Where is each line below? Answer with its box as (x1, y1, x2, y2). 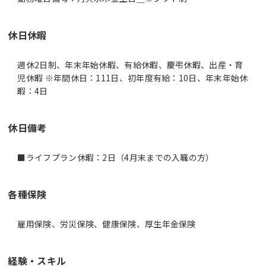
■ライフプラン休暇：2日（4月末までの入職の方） (17, 151, 214, 163)
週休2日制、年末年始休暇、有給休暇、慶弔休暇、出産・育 (17, 58, 243, 71)
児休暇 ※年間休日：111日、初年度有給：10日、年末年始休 (17, 71, 248, 84)
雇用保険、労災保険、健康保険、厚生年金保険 (17, 217, 196, 230)
